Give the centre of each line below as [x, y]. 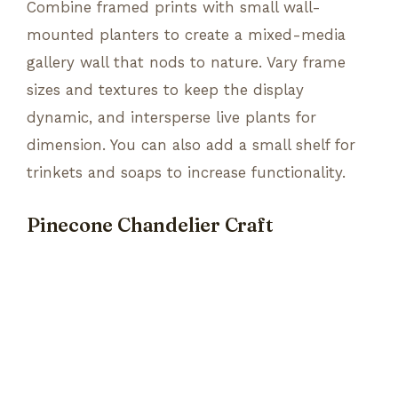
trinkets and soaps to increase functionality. [186, 172]
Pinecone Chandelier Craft [150, 225]
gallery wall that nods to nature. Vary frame [186, 62]
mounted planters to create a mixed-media [186, 34]
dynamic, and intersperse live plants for [171, 117]
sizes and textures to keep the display [165, 89]
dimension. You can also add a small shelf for [191, 144]
